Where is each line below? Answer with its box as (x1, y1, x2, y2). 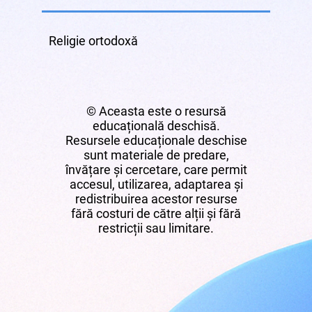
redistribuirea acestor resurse (75, 191, 237, 206)
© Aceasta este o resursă (86, 103, 226, 118)
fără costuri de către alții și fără (71, 205, 241, 221)
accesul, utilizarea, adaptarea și (69, 176, 243, 192)
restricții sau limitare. (98, 220, 214, 235)
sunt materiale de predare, (83, 147, 229, 162)
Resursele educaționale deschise (65, 132, 247, 148)
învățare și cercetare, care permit (65, 162, 247, 177)
